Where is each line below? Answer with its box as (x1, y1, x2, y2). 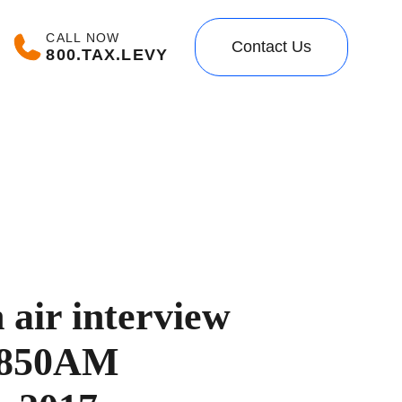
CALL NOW (46, 30, 120, 45)
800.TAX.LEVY (46, 45, 168, 64)
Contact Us (232, 38, 311, 56)
